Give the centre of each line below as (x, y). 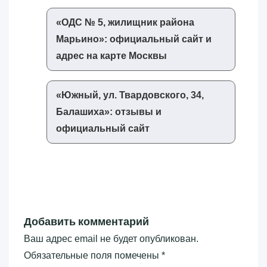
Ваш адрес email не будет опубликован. (111, 238)
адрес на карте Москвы (111, 55)
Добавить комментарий (86, 221)
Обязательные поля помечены (93, 255)
